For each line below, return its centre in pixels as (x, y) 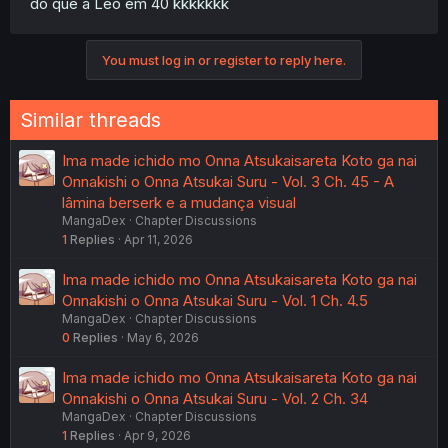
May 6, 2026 (163, 337)
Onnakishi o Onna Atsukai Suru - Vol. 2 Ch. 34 (215, 398)
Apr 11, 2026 (158, 239)
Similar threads (90, 119)
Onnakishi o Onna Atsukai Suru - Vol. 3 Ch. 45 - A (228, 181)
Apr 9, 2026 (157, 435)
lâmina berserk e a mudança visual (179, 202)
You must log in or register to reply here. (224, 59)
